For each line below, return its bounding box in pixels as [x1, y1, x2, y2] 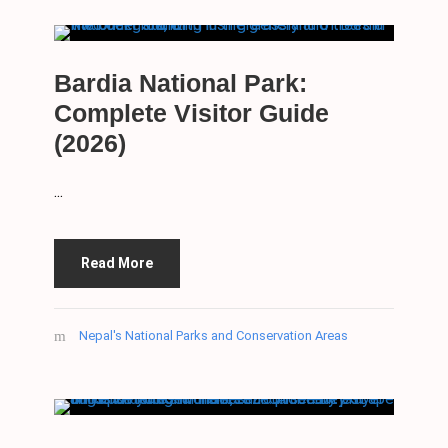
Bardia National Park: [54, 69, 307, 98]
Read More [81, 255, 153, 272]
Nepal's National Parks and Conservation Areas [79, 328, 348, 344]
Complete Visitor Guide [54, 99, 329, 128]
